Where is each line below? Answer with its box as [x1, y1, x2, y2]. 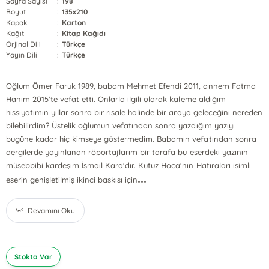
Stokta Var [14, 252, 53, 261]
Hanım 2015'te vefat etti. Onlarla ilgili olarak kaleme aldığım [6, 94, 226, 104]
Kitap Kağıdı [62, 29, 106, 38]
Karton [62, 18, 86, 27]
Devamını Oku [28, 206, 76, 215]
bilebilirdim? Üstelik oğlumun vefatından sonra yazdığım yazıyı [6, 121, 235, 130]
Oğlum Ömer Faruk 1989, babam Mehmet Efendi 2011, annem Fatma [6, 81, 256, 91]
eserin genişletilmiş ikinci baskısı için [6, 175, 138, 184]
